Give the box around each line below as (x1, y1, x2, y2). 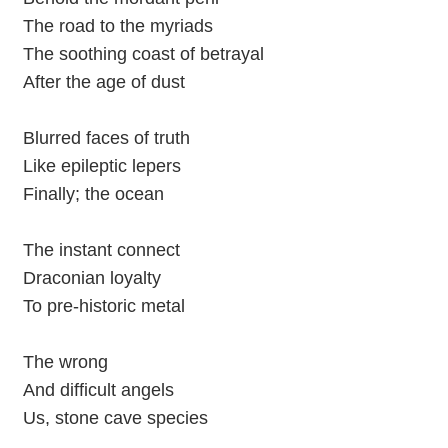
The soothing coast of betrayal (22, 43, 264, 64)
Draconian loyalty (22, 267, 161, 288)
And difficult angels (22, 379, 174, 400)
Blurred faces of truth (22, 127, 190, 148)
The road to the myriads (22, 15, 213, 36)
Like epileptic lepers (22, 155, 181, 176)
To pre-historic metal (22, 295, 185, 316)
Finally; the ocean (22, 183, 164, 204)
